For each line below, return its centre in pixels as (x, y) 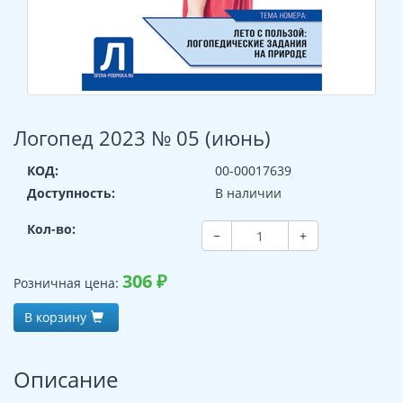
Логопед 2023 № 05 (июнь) (142, 138)
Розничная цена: (68, 283)
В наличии (248, 193)
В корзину (55, 318)
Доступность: (71, 193)
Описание (66, 380)
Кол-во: (51, 229)
